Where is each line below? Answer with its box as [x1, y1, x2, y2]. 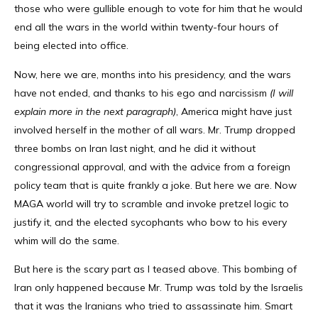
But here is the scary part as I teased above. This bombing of [14, 263, 297, 276]
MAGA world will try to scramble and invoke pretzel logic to [14, 197, 289, 210]
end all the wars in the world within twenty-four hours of [14, 21, 278, 34]
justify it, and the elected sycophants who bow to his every [14, 215, 287, 229]
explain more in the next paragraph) [14, 104, 176, 118]
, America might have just [176, 104, 292, 118]
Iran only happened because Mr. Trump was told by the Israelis [14, 281, 303, 295]
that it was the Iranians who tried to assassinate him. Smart [14, 300, 292, 313]
